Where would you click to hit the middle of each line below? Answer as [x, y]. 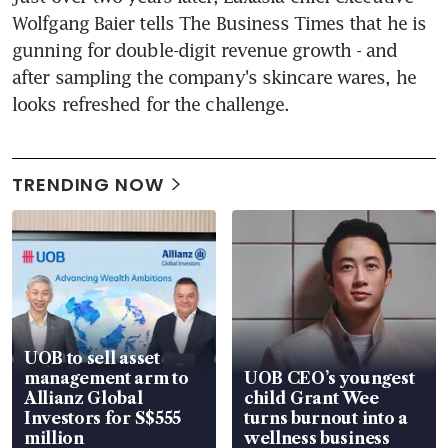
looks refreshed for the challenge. [151, 103]
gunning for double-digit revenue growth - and [205, 49]
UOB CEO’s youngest [329, 377]
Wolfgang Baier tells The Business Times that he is [219, 22]
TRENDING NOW [88, 184]
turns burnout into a [326, 417]
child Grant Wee [311, 397]
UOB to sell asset [92, 357]
